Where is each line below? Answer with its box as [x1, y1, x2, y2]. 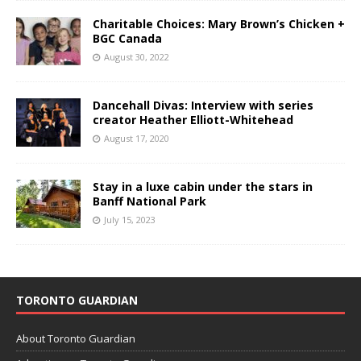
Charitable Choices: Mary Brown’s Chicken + [93, 15, 345, 31]
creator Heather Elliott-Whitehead [93, 111, 293, 127]
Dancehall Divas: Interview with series [93, 97, 313, 113]
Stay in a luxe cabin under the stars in [93, 178, 313, 194]
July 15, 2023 [104, 213, 156, 226]
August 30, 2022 [104, 50, 169, 63]
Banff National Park [93, 193, 206, 209]
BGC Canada [93, 30, 162, 46]
